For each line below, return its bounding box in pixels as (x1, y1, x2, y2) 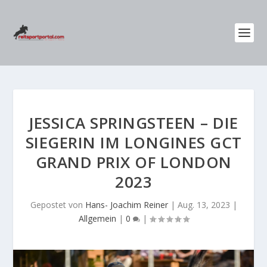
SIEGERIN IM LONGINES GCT (25, 132, 242, 153)
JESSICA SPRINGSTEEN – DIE (29, 112, 238, 133)
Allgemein (78, 213, 116, 224)
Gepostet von (30, 199, 85, 210)
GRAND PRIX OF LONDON (35, 151, 232, 173)
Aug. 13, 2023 (177, 199, 230, 210)
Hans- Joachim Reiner (85, 199, 168, 210)
